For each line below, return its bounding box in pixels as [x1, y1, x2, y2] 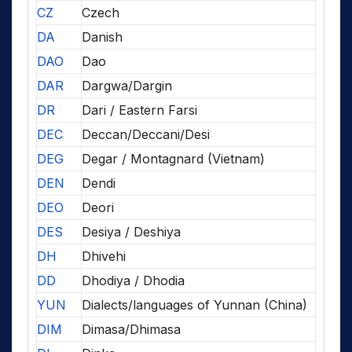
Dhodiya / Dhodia [82, 273, 185, 289]
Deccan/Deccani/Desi [82, 126, 210, 143]
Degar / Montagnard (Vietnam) [82, 151, 265, 167]
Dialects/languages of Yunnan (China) [82, 297, 307, 313]
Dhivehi [82, 248, 126, 265]
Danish [82, 29, 123, 46]
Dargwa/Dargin [82, 78, 172, 94]
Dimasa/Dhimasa [82, 321, 181, 338]
